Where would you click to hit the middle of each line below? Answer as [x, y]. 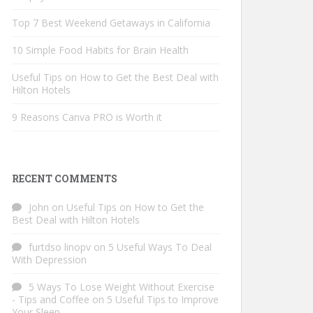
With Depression [49, 260]
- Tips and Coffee [51, 300]
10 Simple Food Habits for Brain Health [100, 50]
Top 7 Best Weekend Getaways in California [111, 23]
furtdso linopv [60, 247]
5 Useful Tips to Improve [163, 300]
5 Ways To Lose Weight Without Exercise [122, 287]
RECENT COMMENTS [65, 179]
